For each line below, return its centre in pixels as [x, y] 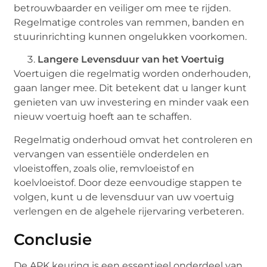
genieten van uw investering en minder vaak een [132, 103]
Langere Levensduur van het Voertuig [131, 60]
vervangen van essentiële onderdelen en [112, 154]
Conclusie [53, 239]
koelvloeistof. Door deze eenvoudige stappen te [128, 182]
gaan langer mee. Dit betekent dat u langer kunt [131, 88]
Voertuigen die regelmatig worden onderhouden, [132, 74]
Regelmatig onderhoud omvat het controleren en [133, 139]
